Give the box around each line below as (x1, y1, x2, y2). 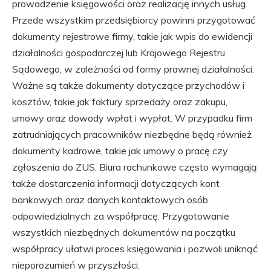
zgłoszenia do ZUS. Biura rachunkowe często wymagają (12, 161, 257, 173)
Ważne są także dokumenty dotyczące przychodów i (12, 79, 244, 91)
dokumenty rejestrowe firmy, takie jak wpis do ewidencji (12, 30, 252, 42)
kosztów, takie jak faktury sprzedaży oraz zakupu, (12, 96, 227, 108)
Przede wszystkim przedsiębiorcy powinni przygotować (12, 14, 255, 26)
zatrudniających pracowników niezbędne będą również (12, 128, 252, 140)
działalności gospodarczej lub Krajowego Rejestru (12, 47, 225, 59)
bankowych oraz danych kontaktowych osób (12, 194, 208, 206)
